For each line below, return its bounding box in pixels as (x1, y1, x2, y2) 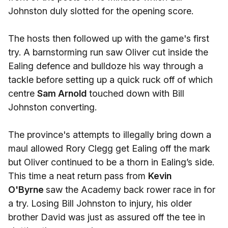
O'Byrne (8, 184, 46, 195)
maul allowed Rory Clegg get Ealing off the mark (8, 143, 210, 154)
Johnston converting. (8, 102, 97, 112)
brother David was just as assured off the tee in (8, 212, 205, 222)
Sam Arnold (37, 88, 87, 99)
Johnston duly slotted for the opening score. (8, 6, 193, 16)
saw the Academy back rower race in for (46, 184, 215, 195)
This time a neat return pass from (8, 170, 148, 181)
